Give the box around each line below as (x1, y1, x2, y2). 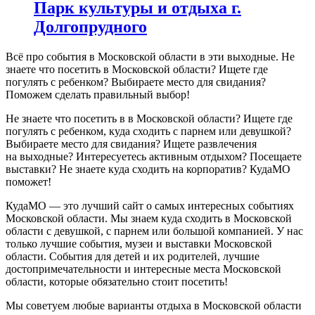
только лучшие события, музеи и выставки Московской (6, 237, 272, 250)
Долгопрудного (34, 17, 147, 36)
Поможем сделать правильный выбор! (6, 88, 190, 101)
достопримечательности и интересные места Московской (6, 262, 281, 275)
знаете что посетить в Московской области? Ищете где (6, 63, 268, 75)
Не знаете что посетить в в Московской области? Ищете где (6, 112, 292, 124)
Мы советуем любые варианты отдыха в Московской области (6, 299, 302, 311)
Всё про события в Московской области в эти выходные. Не (6, 50, 295, 63)
